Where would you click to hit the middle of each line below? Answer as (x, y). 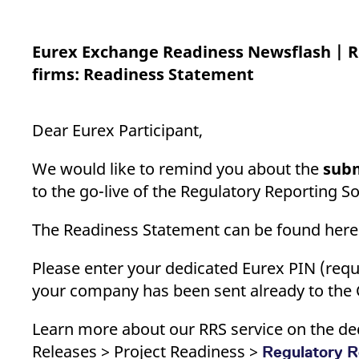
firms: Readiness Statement (143, 74)
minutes (222, 13)
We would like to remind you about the (177, 169)
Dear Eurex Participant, (117, 130)
